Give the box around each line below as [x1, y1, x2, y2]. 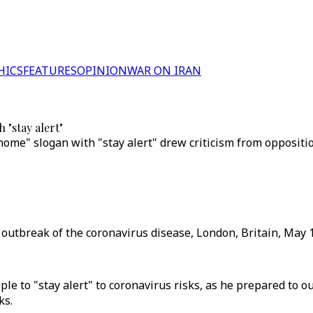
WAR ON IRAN [127, 63, 201, 78]
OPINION [77, 63, 127, 78]
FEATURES [23, 63, 77, 78]
